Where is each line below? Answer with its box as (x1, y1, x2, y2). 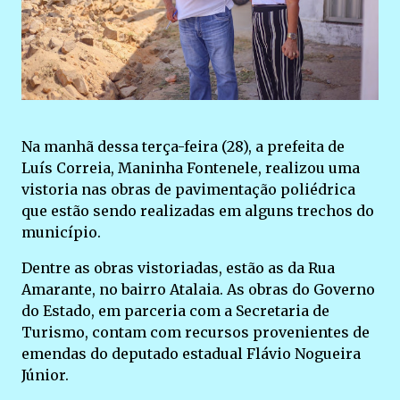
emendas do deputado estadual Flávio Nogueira (21, 344, 361, 362)
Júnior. (21, 365, 69, 384)
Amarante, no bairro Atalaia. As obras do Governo (21, 279, 375, 298)
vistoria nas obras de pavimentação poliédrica (21, 179, 355, 198)
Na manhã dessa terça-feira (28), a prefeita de (21, 137, 345, 155)
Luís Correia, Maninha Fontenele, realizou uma (21, 158, 360, 177)
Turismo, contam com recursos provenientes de (21, 322, 370, 341)
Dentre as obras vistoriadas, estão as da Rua (21, 258, 335, 277)
